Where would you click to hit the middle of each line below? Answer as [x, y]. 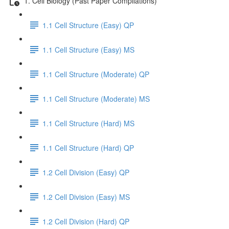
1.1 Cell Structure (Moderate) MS [96, 98]
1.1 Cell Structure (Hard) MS [88, 123]
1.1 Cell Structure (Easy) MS [88, 49]
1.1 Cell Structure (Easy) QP [88, 25]
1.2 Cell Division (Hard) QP [86, 221]
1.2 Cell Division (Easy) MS [86, 197]
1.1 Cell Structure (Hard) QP [88, 147]
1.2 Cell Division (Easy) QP [86, 172]
